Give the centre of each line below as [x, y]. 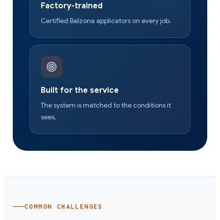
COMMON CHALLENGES [64, 206]
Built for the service [80, 90]
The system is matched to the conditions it [106, 105]
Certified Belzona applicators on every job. [106, 20]
